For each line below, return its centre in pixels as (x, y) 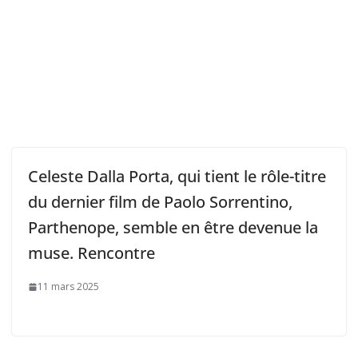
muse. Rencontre (92, 253)
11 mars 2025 (69, 287)
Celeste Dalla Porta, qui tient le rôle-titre (177, 177)
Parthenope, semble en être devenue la (173, 228)
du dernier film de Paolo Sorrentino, (161, 202)
